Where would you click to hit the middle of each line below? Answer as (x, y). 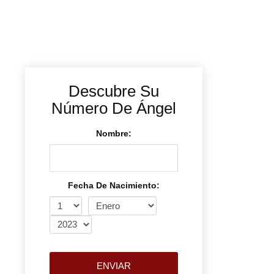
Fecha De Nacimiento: (114, 185)
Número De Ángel (114, 108)
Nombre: (114, 133)
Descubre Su (114, 91)
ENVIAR (114, 265)
